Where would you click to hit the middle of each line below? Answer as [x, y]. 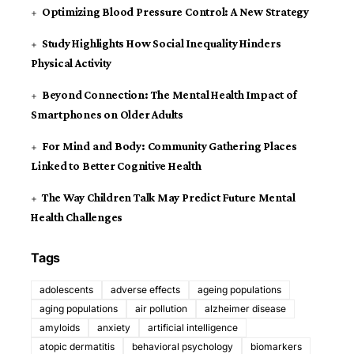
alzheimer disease [245, 309]
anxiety [114, 328]
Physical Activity [72, 64]
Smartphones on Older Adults [107, 115]
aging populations [79, 309]
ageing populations [239, 290]
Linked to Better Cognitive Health [116, 166]
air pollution [161, 309]
